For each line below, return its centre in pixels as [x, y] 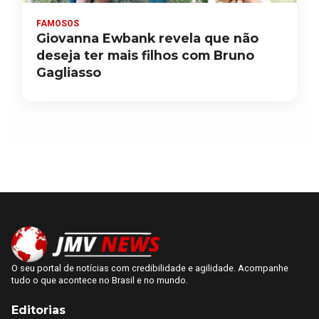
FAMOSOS [58, 24]
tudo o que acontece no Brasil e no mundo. [100, 281]
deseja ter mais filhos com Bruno [145, 56]
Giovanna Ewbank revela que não [147, 38]
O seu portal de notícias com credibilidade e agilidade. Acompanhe [150, 268]
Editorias [38, 310]
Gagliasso [69, 73]
